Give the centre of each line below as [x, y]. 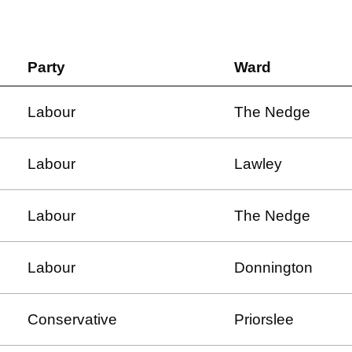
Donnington [273, 268]
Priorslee [264, 319]
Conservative [72, 319]
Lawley [258, 164]
